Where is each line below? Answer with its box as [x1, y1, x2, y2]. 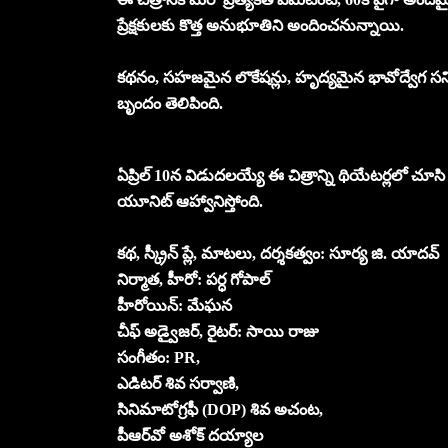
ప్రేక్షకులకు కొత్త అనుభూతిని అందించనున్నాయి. [117, 16, 404, 34]
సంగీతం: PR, [117, 348, 200, 366]
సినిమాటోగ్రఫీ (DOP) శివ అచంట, [117, 400, 323, 418]
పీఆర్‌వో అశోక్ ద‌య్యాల [117, 426, 263, 444]
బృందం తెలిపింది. [117, 94, 223, 112]
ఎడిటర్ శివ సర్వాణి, [117, 374, 239, 392]
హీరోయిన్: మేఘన [117, 296, 232, 314]
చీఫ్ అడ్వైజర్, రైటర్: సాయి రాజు [117, 322, 318, 340]
